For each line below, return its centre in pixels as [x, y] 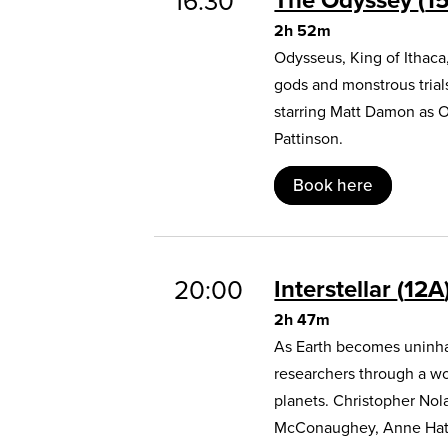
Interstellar [336, 288]
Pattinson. [309, 138]
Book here [333, 185]
